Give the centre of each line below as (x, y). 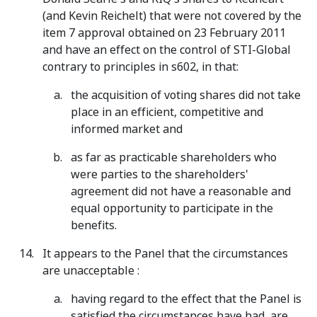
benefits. (94, 225)
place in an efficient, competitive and (167, 112)
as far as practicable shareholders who (174, 157)
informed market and (127, 129)
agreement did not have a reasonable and (181, 191)
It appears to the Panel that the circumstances (165, 254)
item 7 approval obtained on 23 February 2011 (164, 33)
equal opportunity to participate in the (172, 208)
